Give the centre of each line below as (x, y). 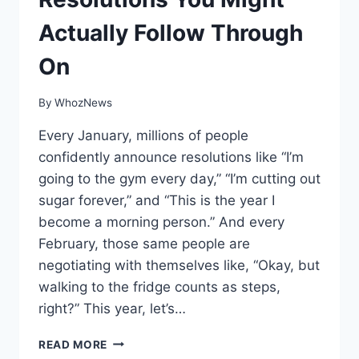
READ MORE (73, 344)
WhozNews (84, 102)
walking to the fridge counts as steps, (159, 286)
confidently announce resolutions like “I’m (171, 157)
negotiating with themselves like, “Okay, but (179, 265)
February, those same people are (144, 243)
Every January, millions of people (143, 135)
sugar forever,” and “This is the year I (157, 200)
